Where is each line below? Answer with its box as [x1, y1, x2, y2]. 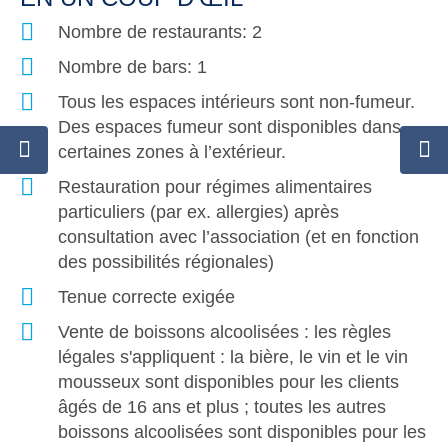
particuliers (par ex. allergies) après [58, 202, 339, 223]
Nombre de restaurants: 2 [58, 22, 262, 43]
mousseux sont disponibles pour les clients [58, 372, 399, 393]
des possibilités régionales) [58, 252, 274, 273]
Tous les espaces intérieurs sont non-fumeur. [58, 92, 415, 113]
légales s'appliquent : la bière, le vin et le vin [58, 347, 408, 368]
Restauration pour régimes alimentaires [58, 177, 372, 198]
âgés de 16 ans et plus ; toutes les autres [58, 397, 386, 418]
